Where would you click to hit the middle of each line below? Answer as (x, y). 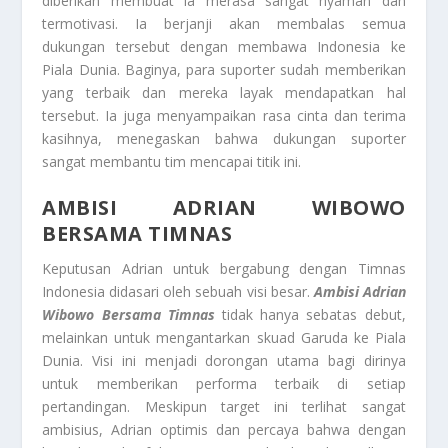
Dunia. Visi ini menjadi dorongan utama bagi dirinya (224, 360)
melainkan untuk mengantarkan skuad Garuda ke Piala (224, 337)
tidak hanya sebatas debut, (310, 314)
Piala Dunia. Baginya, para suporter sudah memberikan (224, 69)
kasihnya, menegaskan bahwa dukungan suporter (224, 138)
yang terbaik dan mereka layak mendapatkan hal (224, 92)
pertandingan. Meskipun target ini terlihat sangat (224, 406)
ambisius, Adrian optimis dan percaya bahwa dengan (224, 429)
